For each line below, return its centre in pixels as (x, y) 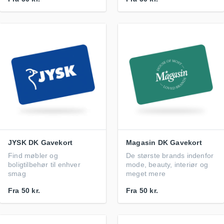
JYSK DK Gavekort (40, 142)
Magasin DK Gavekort (164, 142)
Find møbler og (33, 155)
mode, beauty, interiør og (167, 164)
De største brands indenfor (170, 155)
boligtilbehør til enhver (44, 164)
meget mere (146, 173)
